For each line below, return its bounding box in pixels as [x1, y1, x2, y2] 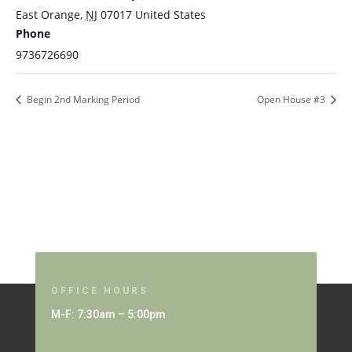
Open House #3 [257, 93, 328, 107]
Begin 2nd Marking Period [24, 93, 140, 107]
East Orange [16, 7, 80, 22]
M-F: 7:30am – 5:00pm [50, 308, 166, 321]
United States [135, 7, 206, 22]
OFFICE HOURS [50, 285, 148, 297]
